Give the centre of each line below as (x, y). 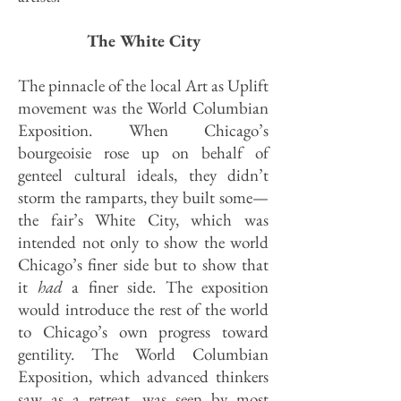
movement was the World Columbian (143, 108)
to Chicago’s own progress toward (143, 332)
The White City (143, 41)
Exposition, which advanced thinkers (143, 376)
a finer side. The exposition (165, 287)
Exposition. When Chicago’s (143, 130)
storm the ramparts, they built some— (143, 197)
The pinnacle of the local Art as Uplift (143, 85)
